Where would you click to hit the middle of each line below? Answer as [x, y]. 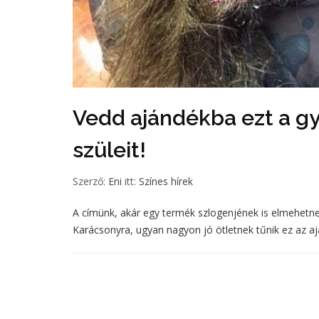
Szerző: [90, 181]
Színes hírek [166, 181]
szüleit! [109, 150]
